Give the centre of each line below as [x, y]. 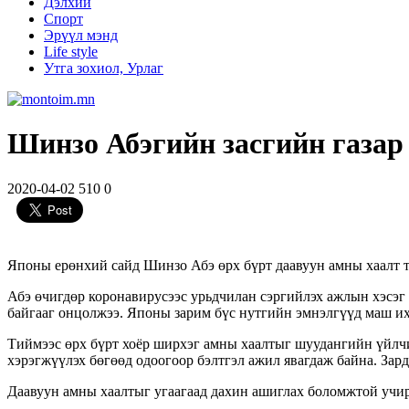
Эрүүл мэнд [81, 35]
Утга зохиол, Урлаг [104, 68]
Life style [71, 52]
